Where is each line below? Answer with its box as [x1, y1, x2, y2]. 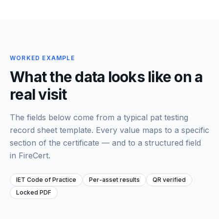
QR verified [153, 176, 186, 183]
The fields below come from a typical [10, 112, 150, 122]
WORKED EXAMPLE [10, 54, 75, 62]
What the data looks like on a [10, 68, 203, 86]
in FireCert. [10, 151, 50, 160]
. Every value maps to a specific [91, 125, 209, 135]
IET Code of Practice [16, 176, 76, 183]
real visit [10, 86, 67, 103]
